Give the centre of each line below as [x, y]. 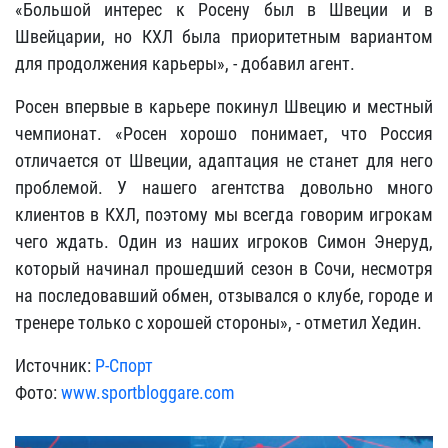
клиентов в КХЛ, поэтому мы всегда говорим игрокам [224, 214]
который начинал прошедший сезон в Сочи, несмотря [224, 268]
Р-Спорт [124, 365]
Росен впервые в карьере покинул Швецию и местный [224, 106]
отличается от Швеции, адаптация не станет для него [224, 160]
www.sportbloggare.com [148, 392]
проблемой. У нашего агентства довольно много [224, 187]
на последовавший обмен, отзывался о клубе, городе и [224, 295]
